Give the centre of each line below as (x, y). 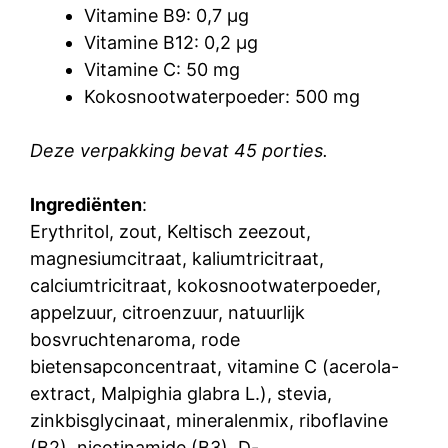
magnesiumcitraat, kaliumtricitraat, (177, 259)
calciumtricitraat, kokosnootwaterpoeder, (205, 286)
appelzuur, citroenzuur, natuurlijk (167, 313)
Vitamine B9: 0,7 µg (166, 16)
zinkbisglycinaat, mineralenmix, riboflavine (209, 421)
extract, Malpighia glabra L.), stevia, (181, 394)
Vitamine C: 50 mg (162, 70)
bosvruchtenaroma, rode (135, 340)
